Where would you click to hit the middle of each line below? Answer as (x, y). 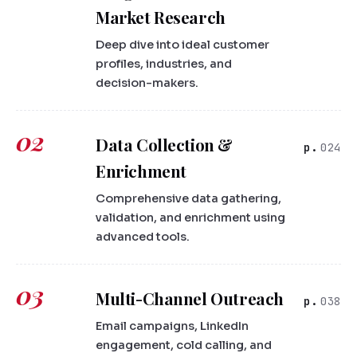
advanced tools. (143, 237)
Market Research (161, 18)
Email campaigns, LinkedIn (172, 326)
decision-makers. (147, 83)
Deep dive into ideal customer (182, 45)
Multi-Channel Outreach (190, 299)
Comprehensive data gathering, (188, 199)
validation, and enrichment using (190, 218)
